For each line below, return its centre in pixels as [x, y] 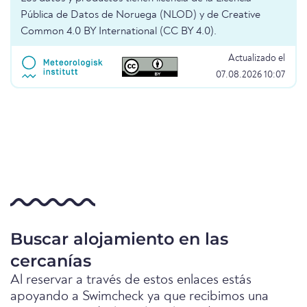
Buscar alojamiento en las [119, 239]
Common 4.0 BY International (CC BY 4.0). [119, 32]
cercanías [51, 261]
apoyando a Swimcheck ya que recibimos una [139, 297]
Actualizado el [257, 59]
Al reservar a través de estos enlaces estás [131, 281]
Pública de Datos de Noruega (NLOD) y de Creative [140, 15]
